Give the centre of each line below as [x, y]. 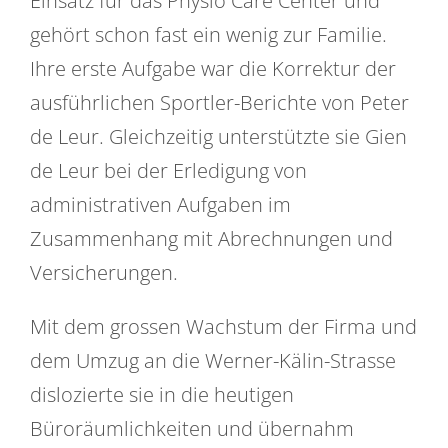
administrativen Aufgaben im [160, 205]
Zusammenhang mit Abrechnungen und [211, 239]
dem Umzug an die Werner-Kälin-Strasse [213, 361]
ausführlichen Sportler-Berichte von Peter [219, 103]
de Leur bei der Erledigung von [168, 171]
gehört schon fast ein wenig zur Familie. [208, 35]
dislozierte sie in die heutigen [162, 395]
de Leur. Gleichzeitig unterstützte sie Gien [218, 137]
